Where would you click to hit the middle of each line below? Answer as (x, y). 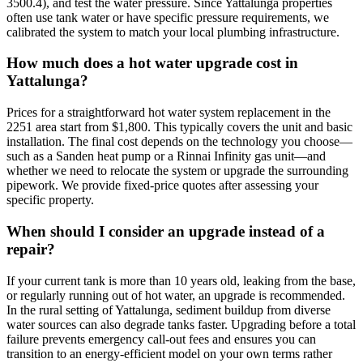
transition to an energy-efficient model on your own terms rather (169, 353)
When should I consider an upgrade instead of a (166, 231)
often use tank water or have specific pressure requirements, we (168, 17)
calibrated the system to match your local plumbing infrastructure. (173, 32)
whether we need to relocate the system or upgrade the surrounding (177, 171)
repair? (31, 249)
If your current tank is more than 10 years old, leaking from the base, (181, 280)
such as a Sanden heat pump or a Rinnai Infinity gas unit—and (166, 156)
